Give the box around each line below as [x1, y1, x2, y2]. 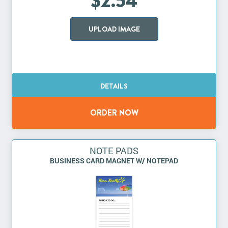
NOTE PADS [90, 145, 138, 157]
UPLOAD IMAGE [88, 24, 140, 35]
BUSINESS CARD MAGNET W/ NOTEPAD [50, 156, 178, 166]
